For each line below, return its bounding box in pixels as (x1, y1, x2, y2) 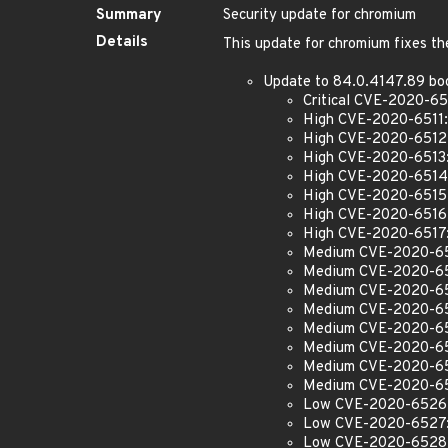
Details (96, 33, 148, 52)
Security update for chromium (223, 6, 416, 25)
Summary (96, 6, 162, 25)
